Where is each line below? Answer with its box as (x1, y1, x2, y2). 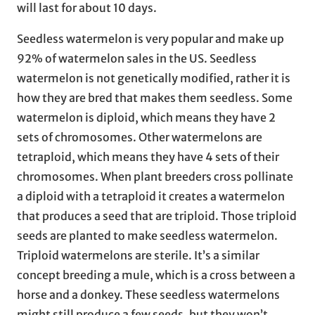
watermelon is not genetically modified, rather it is (17, 70, 290, 85)
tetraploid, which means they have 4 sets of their (17, 149, 279, 164)
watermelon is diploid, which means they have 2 (17, 110, 276, 124)
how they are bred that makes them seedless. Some (17, 90, 292, 105)
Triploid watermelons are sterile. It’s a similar (17, 247, 259, 262)
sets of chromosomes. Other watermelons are (17, 129, 262, 144)
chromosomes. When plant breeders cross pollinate (17, 169, 293, 184)
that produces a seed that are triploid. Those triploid (17, 208, 297, 223)
